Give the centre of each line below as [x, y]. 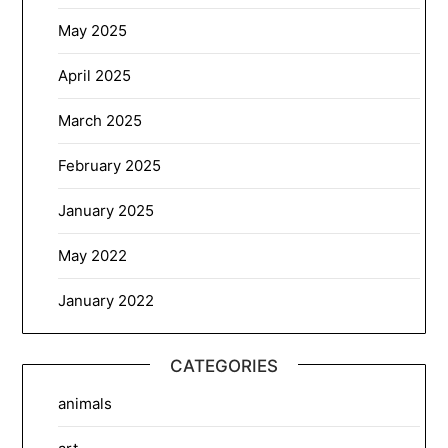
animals [85, 403]
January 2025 [106, 210]
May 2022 [93, 255]
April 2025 [95, 75]
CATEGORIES [224, 365]
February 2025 [110, 165]
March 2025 [100, 120]
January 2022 [106, 300]
